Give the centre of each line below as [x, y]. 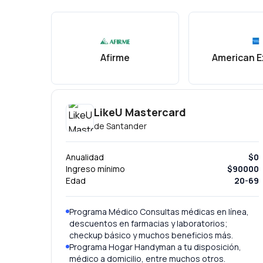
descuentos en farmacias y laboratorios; [149, 223]
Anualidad [85, 157]
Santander [127, 126]
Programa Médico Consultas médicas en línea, [159, 212]
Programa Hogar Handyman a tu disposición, [155, 247]
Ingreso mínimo [95, 169]
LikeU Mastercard [140, 112]
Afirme [115, 57]
